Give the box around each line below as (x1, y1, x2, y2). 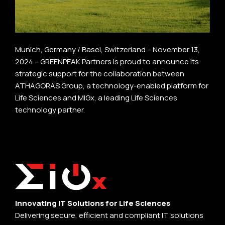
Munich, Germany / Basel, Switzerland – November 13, (15, 44, 200, 55)
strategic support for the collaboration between (15, 68, 184, 79)
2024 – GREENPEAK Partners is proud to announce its (15, 56, 199, 67)
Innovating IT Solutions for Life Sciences (15, 198, 170, 209)
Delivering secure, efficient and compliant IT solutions (15, 210, 203, 221)
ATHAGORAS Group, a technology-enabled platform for (15, 80, 208, 91)
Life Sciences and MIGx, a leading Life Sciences (15, 92, 177, 103)
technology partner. (15, 104, 85, 116)
